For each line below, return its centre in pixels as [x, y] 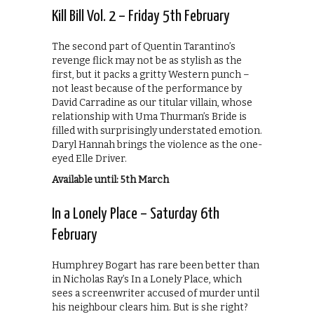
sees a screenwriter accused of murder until [156, 293]
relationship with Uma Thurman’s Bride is [149, 116]
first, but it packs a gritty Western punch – [151, 74]
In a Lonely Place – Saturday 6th [136, 214]
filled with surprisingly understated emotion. [157, 130]
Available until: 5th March [110, 179]
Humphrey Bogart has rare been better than [156, 265]
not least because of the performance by [147, 88]
